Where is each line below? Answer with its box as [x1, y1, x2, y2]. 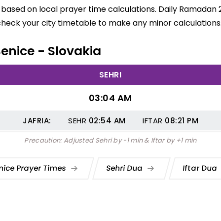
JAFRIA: [23, 115, 51, 126]
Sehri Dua [106, 162, 146, 173]
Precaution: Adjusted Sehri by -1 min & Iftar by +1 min [24, 136, 197, 145]
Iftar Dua [182, 162, 220, 173]
